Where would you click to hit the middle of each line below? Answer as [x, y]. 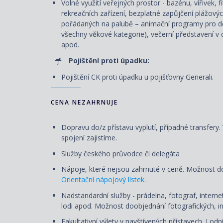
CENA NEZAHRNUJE [84, 103]
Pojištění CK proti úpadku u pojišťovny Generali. [137, 77]
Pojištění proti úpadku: [109, 60]
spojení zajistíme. [89, 138]
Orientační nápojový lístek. [104, 180]
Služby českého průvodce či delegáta [120, 153]
